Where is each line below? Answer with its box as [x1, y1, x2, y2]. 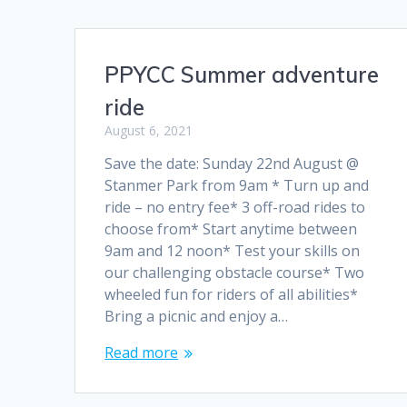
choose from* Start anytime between [104, 219, 358, 240]
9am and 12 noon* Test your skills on [104, 241, 361, 262]
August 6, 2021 [104, 122, 194, 140]
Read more [104, 342, 179, 363]
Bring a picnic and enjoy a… [104, 306, 289, 327]
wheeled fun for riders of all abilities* [104, 284, 359, 305]
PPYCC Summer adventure [104, 61, 380, 89]
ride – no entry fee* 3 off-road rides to [104, 197, 366, 218]
